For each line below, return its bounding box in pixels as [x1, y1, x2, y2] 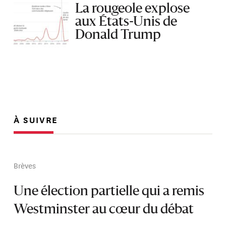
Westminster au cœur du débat [14, 203, 194, 216]
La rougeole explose [75, 2, 190, 16]
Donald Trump [75, 28, 161, 42]
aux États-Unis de [75, 15, 178, 29]
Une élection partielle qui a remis [14, 185, 205, 198]
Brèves [14, 159, 36, 171]
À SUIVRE [14, 113, 59, 126]
